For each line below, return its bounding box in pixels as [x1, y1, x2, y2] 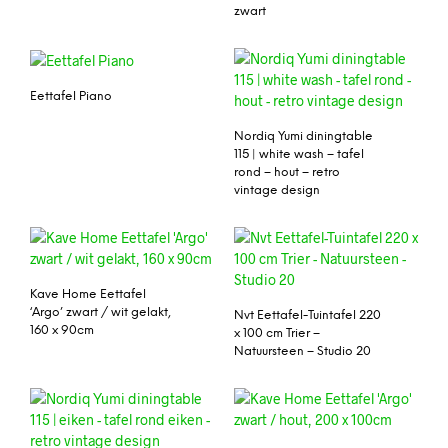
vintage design [234, 184, 320, 198]
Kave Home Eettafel [30, 287, 146, 301]
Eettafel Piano [30, 90, 112, 104]
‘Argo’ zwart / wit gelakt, [30, 305, 171, 319]
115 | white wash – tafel [234, 148, 364, 162]
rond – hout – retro [234, 166, 340, 180]
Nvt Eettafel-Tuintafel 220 [234, 308, 381, 322]
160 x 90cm [30, 323, 94, 337]
